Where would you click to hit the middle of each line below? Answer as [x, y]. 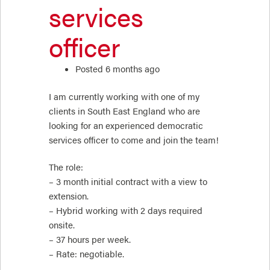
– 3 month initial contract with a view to [128, 182]
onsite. [63, 225]
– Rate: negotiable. [88, 254]
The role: [67, 167]
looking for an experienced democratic [126, 125]
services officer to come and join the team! [134, 140]
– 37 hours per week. [91, 240]
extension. [70, 196]
